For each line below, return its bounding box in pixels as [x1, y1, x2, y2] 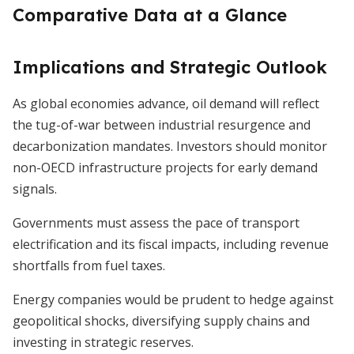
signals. [13, 180, 57, 198]
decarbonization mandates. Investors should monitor [13, 137, 327, 155]
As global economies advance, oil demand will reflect [13, 95, 319, 112]
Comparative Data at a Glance [13, 4, 287, 26]
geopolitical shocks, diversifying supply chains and [13, 312, 310, 330]
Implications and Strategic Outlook [13, 56, 327, 78]
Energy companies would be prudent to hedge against [13, 291, 333, 308]
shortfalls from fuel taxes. [13, 257, 165, 274]
